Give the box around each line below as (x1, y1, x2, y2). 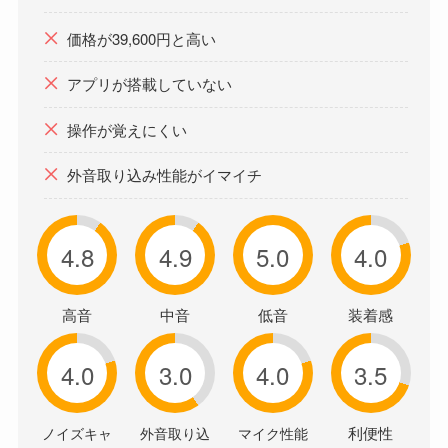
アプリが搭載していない (66, 73, 232, 95)
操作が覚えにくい (66, 118, 187, 140)
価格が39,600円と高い (66, 27, 216, 49)
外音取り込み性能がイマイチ (66, 164, 262, 186)
